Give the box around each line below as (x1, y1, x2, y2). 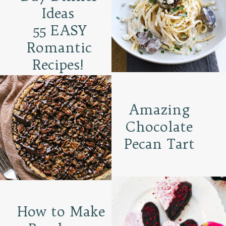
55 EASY (32, 22, 86, 39)
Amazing (129, 100, 190, 118)
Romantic (27, 39, 92, 56)
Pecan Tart (124, 135, 195, 152)
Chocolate (126, 118, 193, 135)
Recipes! (32, 56, 87, 74)
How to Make (17, 203, 105, 220)
